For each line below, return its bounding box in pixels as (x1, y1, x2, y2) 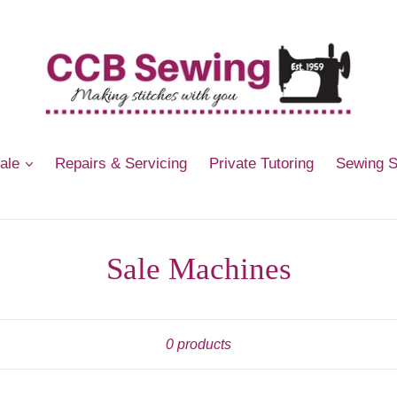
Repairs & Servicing (55, 155, 188, 172)
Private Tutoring (209, 155, 315, 172)
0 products (166, 337, 231, 352)
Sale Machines (105, 252, 292, 286)
